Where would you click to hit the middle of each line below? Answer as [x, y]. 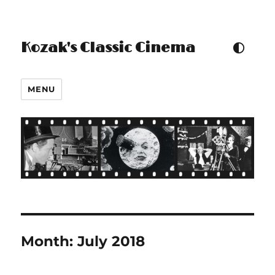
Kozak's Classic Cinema [108, 48]
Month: [49, 241]
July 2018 [111, 241]
